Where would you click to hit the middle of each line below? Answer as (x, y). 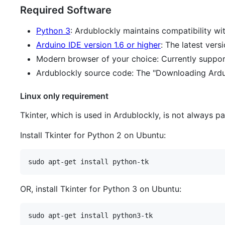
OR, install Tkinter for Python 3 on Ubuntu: (101, 189)
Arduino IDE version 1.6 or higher (98, 45)
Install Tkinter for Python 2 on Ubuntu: (93, 135)
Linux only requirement (64, 96)
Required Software (66, 10)
